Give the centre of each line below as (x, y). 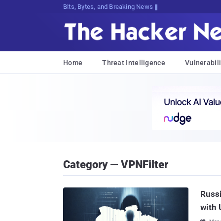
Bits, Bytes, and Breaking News (108, 7)
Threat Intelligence (134, 63)
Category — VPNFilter (116, 165)
